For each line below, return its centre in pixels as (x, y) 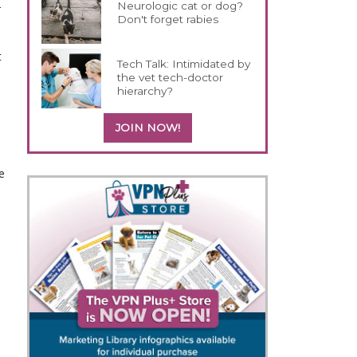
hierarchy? (145, 90)
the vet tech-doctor (171, 77)
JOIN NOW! (147, 127)
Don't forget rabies (168, 19)
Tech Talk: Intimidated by (184, 63)
